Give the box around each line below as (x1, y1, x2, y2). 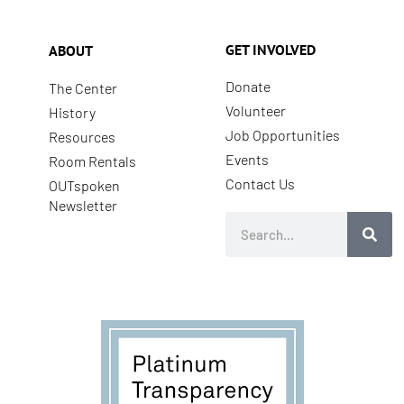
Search (225, 212, 269, 230)
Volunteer (225, 102, 286, 120)
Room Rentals (49, 152, 136, 170)
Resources (49, 128, 115, 146)
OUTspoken (49, 177, 120, 195)
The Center (49, 79, 117, 97)
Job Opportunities (225, 126, 340, 144)
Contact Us (225, 175, 295, 193)
